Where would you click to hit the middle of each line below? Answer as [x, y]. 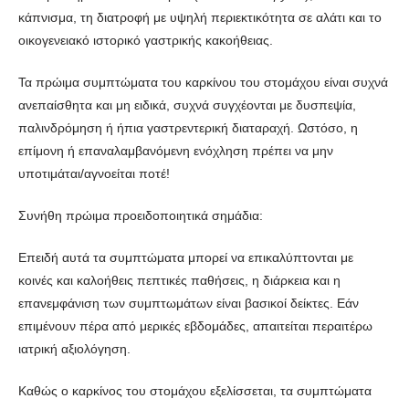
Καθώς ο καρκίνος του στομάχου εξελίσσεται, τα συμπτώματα [195, 390]
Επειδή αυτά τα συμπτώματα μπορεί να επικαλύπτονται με [186, 257]
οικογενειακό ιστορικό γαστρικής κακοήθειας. [146, 40]
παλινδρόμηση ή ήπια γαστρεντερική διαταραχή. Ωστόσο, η [188, 127]
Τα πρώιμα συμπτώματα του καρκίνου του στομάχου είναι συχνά [203, 82]
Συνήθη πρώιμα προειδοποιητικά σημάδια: [141, 215]
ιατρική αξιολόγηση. [74, 348]
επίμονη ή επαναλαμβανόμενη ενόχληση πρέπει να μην [176, 150]
